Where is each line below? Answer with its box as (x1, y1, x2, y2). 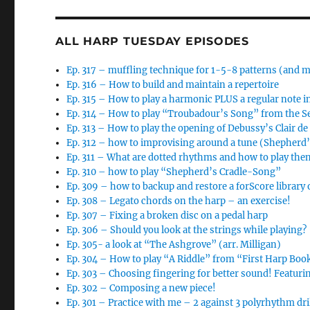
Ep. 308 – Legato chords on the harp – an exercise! (66, 195, 291, 207)
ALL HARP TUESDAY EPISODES (55, 35, 249, 48)
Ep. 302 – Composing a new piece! (66, 282, 217, 294)
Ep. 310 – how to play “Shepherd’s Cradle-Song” (66, 166, 282, 178)
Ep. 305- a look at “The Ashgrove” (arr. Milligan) (66, 239, 282, 250)
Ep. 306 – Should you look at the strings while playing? (66, 224, 307, 236)
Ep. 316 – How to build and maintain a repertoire (66, 79, 280, 91)
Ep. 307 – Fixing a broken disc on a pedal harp (66, 210, 268, 221)
